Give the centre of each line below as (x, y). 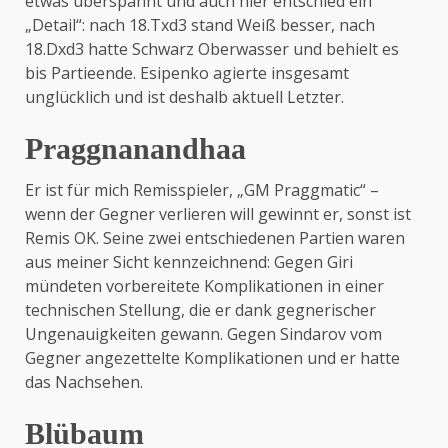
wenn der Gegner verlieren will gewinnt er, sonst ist (218, 214)
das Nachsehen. (84, 382)
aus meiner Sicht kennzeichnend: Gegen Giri (189, 262)
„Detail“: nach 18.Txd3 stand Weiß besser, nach (200, 25)
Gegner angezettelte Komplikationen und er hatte (212, 358)
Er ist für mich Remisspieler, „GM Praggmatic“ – (202, 190)
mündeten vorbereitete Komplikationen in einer (204, 286)
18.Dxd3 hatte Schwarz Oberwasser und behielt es (212, 49)
